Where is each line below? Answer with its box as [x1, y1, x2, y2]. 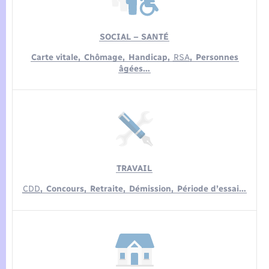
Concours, [46, 184, 89, 195]
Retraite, [89, 184, 128, 195]
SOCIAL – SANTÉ [100, 31, 169, 42]
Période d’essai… [177, 184, 246, 195]
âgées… [119, 63, 151, 74]
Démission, [128, 184, 176, 195]
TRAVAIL [116, 163, 153, 174]
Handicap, [128, 52, 172, 62]
